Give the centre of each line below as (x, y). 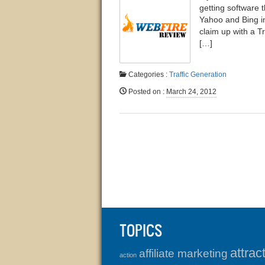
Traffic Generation (198, 75)
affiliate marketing (183, 253)
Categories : (148, 75)
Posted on (144, 92)
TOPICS (141, 230)
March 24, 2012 (191, 92)
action (128, 255)
